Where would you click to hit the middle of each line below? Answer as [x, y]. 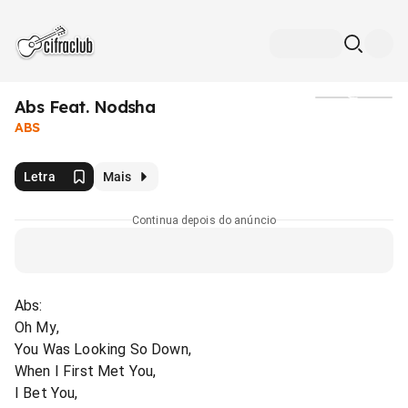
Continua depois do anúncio [204, 220]
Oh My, [37, 327]
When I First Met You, [86, 371]
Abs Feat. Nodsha [85, 107]
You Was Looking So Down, [103, 349]
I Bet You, [46, 393]
